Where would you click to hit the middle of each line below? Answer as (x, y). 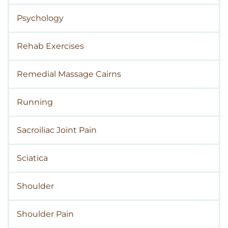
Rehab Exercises (50, 46)
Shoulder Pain (45, 214)
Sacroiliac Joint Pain (57, 130)
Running (35, 102)
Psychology (40, 18)
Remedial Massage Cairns (69, 74)
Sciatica (32, 158)
